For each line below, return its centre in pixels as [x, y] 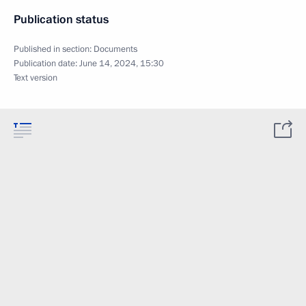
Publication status [61, 19]
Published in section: [54, 49]
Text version [36, 78]
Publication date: [46, 63]
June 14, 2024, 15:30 [122, 63]
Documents [115, 49]
